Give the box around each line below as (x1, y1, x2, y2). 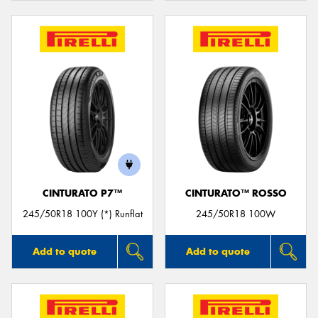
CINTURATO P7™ (43, 187, 122, 200)
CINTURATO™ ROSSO (185, 187, 287, 200)
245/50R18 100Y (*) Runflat (22, 208, 143, 221)
